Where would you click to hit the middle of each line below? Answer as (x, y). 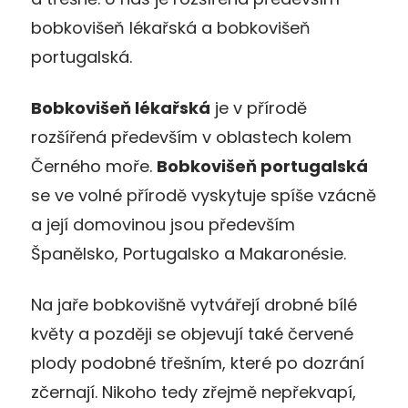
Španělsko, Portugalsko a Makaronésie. (189, 253)
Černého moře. (94, 166)
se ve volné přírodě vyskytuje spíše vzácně (204, 195)
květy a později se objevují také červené (192, 333)
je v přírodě (259, 107)
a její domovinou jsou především (163, 224)
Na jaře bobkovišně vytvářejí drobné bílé (194, 304)
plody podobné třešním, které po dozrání (198, 362)
